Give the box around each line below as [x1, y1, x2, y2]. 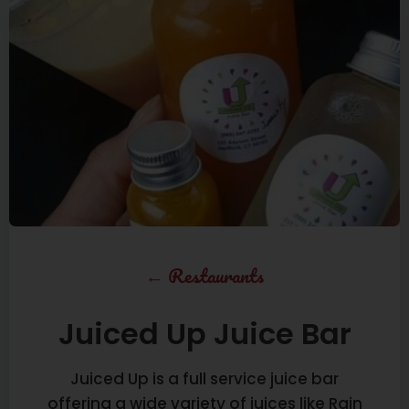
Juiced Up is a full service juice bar [70, 367, 339, 390]
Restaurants [168, 258, 264, 291]
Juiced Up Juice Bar [58, 312, 351, 354]
